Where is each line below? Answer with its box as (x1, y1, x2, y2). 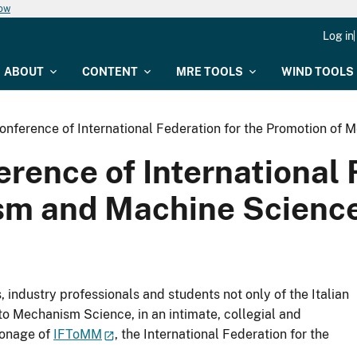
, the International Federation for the (115, 327, 330, 343)
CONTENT (82, 65, 138, 78)
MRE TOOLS (176, 65, 243, 78)
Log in (323, 29, 354, 42)
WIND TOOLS (281, 65, 354, 78)
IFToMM (53, 327, 102, 343)
